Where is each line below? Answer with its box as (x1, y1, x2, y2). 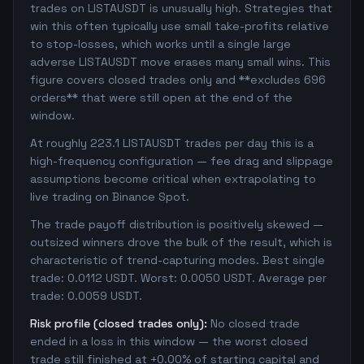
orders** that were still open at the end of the (30, 90, 292, 105)
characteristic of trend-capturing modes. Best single (30, 253, 325, 267)
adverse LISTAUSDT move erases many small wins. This (30, 54, 331, 69)
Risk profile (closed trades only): (30, 316, 207, 331)
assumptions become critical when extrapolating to (30, 171, 316, 186)
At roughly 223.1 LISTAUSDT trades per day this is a (30, 136, 314, 150)
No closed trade (210, 316, 300, 331)
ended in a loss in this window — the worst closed (30, 334, 308, 349)
